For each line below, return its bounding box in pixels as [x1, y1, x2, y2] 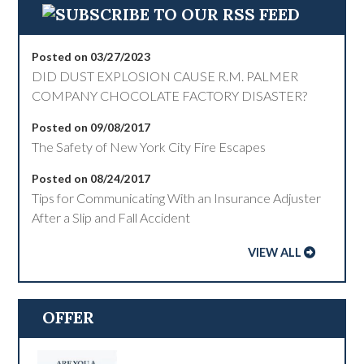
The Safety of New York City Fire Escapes [32, 139, 266, 155]
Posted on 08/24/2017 [32, 171, 151, 186]
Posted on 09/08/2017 [32, 120, 151, 135]
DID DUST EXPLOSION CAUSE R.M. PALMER [32, 68, 299, 84]
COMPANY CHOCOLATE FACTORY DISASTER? [32, 88, 308, 104]
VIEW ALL [247, 245, 301, 260]
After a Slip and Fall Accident [32, 210, 191, 226]
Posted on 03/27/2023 [32, 50, 151, 64]
